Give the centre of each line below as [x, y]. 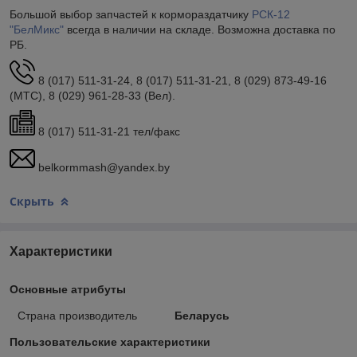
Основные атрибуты [68, 290]
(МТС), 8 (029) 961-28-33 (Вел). [92, 95]
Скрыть [32, 201]
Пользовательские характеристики [110, 342]
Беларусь [202, 316]
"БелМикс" [37, 29]
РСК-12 [271, 14]
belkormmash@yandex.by [102, 167]
